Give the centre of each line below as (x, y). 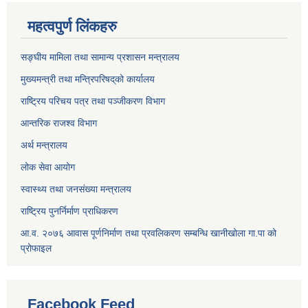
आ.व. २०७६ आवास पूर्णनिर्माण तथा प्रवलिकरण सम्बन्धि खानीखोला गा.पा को (148, 233)
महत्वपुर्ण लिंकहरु (72, 26)
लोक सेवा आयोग (48, 167)
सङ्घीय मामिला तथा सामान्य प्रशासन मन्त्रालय (100, 57)
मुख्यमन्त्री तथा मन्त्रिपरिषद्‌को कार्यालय (88, 79)
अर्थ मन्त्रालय (44, 145)
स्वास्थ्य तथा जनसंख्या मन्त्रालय (76, 189)
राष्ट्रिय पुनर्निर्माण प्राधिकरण (69, 211)
